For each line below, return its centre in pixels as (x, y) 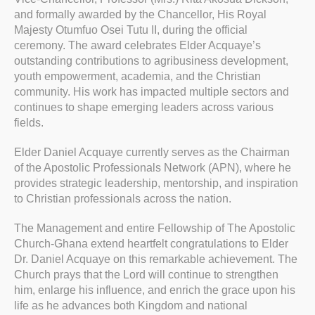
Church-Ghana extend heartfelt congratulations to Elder (151, 244)
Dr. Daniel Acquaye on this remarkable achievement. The (156, 259)
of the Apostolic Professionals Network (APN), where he (153, 168)
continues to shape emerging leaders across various (144, 108)
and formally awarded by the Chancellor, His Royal (140, 15)
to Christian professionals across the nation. (123, 199)
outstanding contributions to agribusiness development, (151, 61)
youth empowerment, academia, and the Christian (137, 77)
